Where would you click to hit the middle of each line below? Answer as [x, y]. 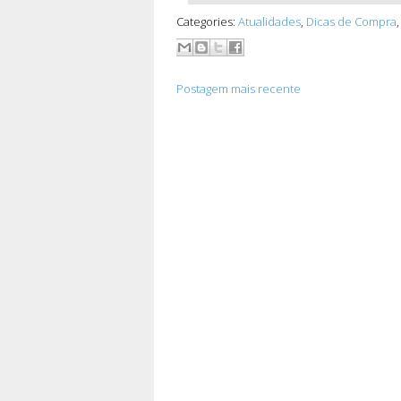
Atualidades [269, 21]
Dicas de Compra [351, 21]
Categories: [207, 21]
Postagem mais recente [239, 88]
